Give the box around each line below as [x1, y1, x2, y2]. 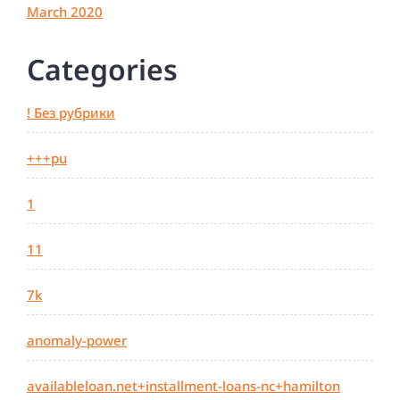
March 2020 [27, 3, 103, 21]
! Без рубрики [27, 104, 115, 122]
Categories [27, 50, 178, 89]
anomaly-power [27, 331, 127, 350]
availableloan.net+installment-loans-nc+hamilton [27, 377, 340, 396]
